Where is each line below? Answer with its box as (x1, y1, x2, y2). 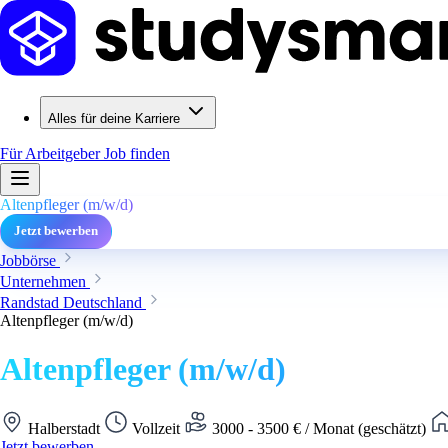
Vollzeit (128, 419, 184, 437)
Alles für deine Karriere (48, 111, 180, 126)
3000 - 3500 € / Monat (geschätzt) (208, 419, 430, 437)
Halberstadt (24, 419, 104, 437)
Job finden (104, 145, 170, 162)
